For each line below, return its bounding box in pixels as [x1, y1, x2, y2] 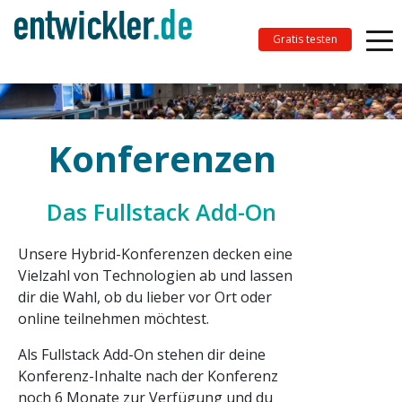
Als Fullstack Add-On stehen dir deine [18, 345, 266, 364]
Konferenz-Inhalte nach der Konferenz [18, 366, 278, 386]
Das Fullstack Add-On [47, 197, 276, 227]
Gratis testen [273, 31, 337, 47]
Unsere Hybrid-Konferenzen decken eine [18, 244, 293, 264]
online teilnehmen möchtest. [18, 309, 213, 328]
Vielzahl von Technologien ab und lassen [18, 266, 293, 285]
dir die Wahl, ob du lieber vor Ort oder [18, 287, 272, 307]
